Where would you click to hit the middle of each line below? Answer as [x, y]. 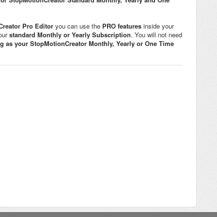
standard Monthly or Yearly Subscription [70, 35]
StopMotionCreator [58, 44]
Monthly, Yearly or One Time [131, 44]
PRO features [122, 26]
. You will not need [156, 35]
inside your [158, 26]
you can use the [79, 26]
